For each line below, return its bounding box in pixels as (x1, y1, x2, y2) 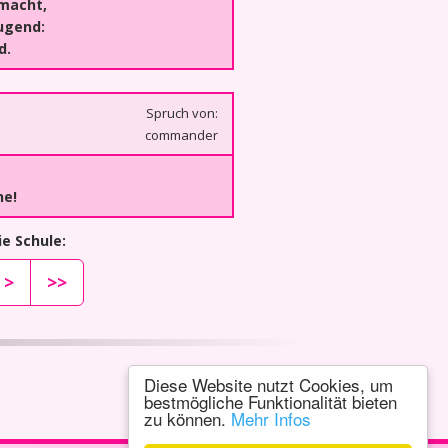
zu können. (144, 406, 231, 431)
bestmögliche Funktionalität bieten (144, 389, 397, 414)
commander (144, 126, 218, 144)
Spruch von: (145, 104, 218, 122)
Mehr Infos (231, 406, 311, 431)
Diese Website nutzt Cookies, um (144, 372, 393, 397)
